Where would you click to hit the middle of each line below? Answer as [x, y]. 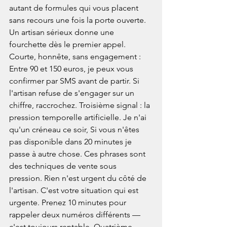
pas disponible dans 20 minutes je [71, 142]
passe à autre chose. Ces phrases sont [78, 154]
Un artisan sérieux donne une [63, 32]
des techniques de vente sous [64, 166]
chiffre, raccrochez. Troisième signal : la [81, 105]
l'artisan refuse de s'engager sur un [73, 93]
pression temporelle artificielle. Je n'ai [79, 118]
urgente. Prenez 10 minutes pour [69, 203]
